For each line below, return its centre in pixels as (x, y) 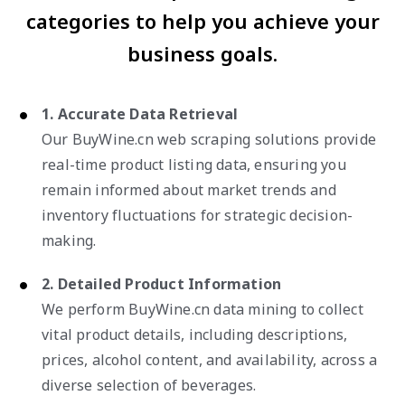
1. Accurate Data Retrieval (140, 113)
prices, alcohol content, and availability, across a (210, 359)
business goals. (202, 53)
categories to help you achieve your (202, 20)
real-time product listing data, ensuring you (194, 164)
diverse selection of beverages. (149, 385)
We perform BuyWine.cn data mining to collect (202, 309)
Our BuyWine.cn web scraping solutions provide (209, 139)
